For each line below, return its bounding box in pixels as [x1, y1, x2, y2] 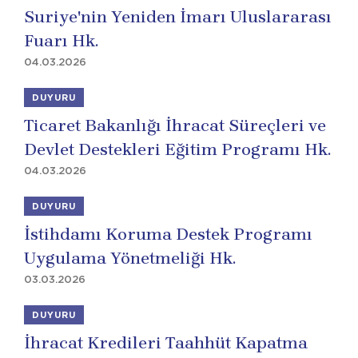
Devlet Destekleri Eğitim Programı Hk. [24, 140, 331, 159]
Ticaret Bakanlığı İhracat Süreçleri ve [24, 116, 326, 135]
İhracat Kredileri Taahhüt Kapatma [24, 333, 308, 352]
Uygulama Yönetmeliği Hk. [24, 249, 236, 268]
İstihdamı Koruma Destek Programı [24, 225, 312, 244]
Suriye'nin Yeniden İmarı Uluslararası [24, 7, 332, 26]
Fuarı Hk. [24, 31, 98, 50]
